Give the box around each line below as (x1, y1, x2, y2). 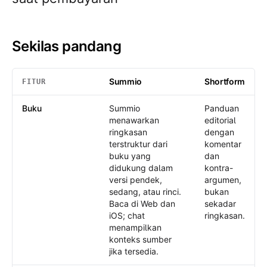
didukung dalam (109, 163, 173, 173)
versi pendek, (109, 175, 162, 185)
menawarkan (109, 115, 159, 125)
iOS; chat (109, 210, 145, 221)
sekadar (204, 198, 236, 209)
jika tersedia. (109, 246, 159, 256)
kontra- (204, 163, 233, 173)
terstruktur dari (109, 139, 167, 149)
